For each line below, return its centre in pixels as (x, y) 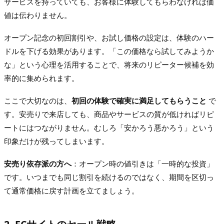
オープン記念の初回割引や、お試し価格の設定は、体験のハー (109, 38)
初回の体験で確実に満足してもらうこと (139, 101)
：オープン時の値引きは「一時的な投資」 (143, 164)
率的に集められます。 (41, 78)
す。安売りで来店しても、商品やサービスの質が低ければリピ (109, 114)
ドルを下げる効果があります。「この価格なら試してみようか (109, 51)
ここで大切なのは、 (38, 101)
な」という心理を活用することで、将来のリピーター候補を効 (109, 65)
